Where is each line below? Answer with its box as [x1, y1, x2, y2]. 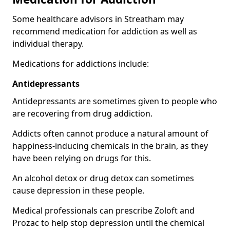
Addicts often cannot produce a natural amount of [12, 127, 208, 139]
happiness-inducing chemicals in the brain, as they [12, 140, 208, 151]
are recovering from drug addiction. [12, 107, 152, 119]
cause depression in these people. [12, 184, 144, 196]
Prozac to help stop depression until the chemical [12, 217, 204, 228]
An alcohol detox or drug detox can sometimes [12, 172, 194, 184]
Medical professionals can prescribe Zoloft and [12, 204, 195, 216]
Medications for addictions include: [12, 57, 149, 69]
